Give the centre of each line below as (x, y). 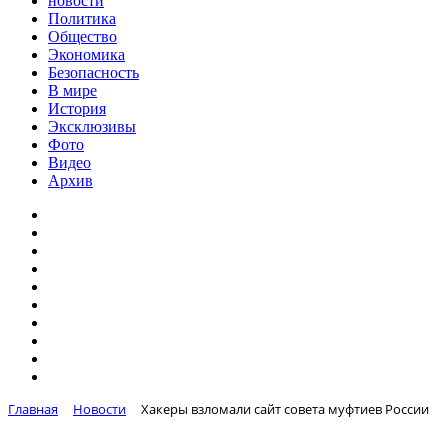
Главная (33, 409)
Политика (82, 18)
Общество (82, 36)
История (77, 108)
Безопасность (93, 72)
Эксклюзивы (92, 126)
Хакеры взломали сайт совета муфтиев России (285, 409)
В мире (72, 90)
